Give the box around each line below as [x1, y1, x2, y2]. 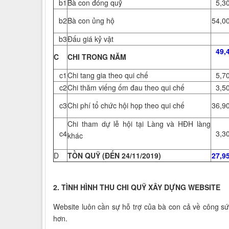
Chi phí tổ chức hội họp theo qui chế [67, 100, 185, 111]
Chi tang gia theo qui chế [67, 70, 148, 81]
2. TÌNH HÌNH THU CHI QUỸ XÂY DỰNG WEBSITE [53, 182, 220, 193]
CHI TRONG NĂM [67, 52, 126, 62]
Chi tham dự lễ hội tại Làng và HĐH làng [67, 119, 211, 129]
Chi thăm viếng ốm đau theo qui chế [67, 82, 185, 93]
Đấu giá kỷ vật [67, 34, 113, 44]
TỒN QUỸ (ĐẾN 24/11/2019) [67, 150, 161, 161]
